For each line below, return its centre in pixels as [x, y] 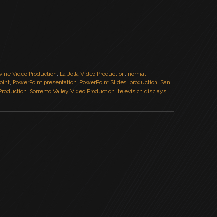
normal [137, 74]
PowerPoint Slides [103, 82]
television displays [142, 91]
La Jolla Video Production [92, 74]
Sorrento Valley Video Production [72, 91]
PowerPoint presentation [45, 82]
